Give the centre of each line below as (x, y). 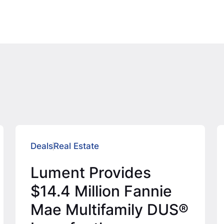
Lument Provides (91, 172)
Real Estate (76, 146)
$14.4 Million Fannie (101, 191)
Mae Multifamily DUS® (110, 209)
